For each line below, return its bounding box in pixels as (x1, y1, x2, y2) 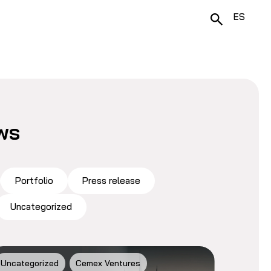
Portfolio (15, 174, 53, 186)
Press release (82, 174, 140, 186)
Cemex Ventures (76, 258, 141, 269)
